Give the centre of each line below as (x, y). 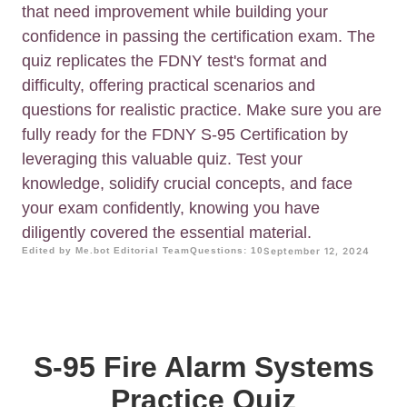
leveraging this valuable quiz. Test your (162, 159)
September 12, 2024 (317, 251)
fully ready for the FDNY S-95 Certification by (185, 135)
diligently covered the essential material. (167, 233)
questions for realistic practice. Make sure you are (202, 110)
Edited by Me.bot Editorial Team (106, 251)
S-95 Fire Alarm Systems (203, 367)
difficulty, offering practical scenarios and (169, 86)
